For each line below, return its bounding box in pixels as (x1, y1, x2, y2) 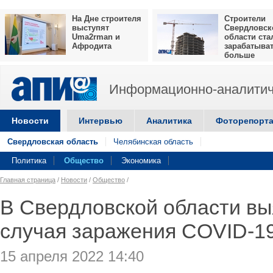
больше (224, 51, 255, 60)
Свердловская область (7, 137, 98, 146)
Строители (224, 14, 266, 23)
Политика (12, 156, 46, 165)
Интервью (79, 116, 122, 126)
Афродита (72, 41, 112, 51)
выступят (72, 23, 109, 32)
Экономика (121, 156, 161, 165)
